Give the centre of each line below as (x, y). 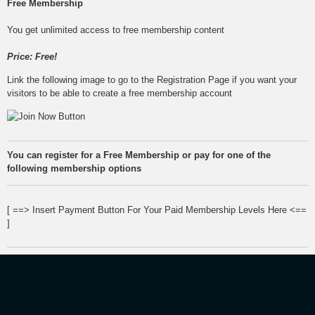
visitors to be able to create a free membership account (120, 93)
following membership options (74, 168)
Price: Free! (32, 56)
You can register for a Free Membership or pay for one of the (139, 155)
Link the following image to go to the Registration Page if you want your (152, 79)
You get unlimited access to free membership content (116, 30)
